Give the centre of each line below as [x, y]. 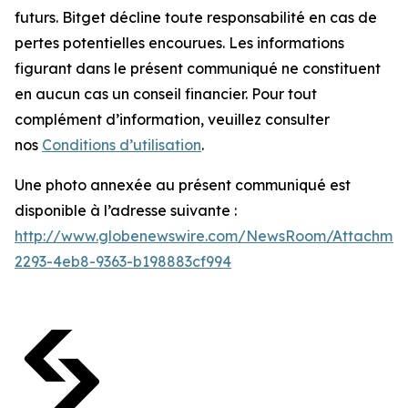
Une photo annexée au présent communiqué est [183, 185]
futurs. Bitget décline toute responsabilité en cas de [196, 18]
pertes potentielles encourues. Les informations [179, 43]
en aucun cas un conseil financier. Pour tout [166, 94]
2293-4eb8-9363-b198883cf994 [123, 262]
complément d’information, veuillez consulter [172, 120]
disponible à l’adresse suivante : [126, 211]
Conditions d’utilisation [122, 145]
